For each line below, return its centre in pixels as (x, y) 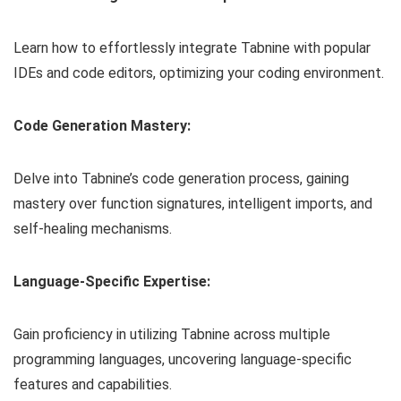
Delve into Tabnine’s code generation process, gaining (181, 179)
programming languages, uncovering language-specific (183, 360)
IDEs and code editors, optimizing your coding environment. (199, 73)
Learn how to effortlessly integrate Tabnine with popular (192, 48)
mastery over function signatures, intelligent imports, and (193, 204)
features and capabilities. (93, 385)
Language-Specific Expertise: (112, 282)
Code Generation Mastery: (102, 126)
